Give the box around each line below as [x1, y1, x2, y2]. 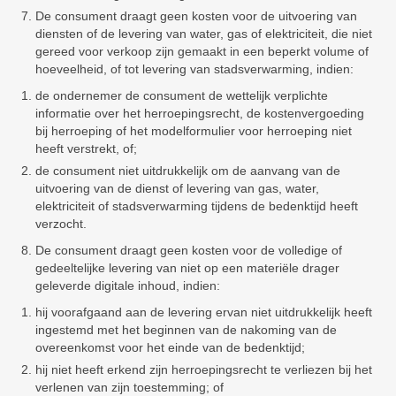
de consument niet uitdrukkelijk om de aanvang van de [35, 164, 340, 178]
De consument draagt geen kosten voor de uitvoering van [35, 9, 357, 23]
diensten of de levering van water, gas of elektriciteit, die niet [35, 27, 372, 41]
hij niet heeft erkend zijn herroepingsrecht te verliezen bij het [35, 362, 372, 377]
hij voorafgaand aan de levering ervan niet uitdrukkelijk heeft [35, 305, 372, 319]
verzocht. [35, 217, 87, 231]
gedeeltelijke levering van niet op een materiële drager [35, 261, 339, 275]
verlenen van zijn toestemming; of [35, 380, 224, 394]
